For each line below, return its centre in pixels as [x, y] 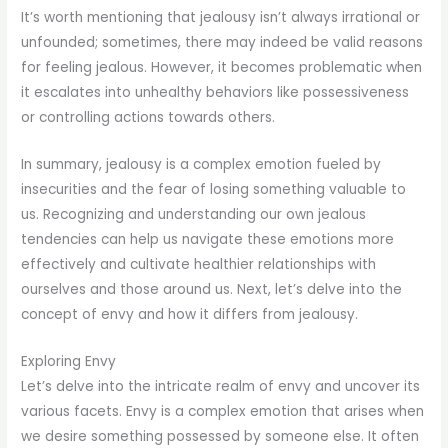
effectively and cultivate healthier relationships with [199, 265]
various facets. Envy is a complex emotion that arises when [223, 412]
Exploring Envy [69, 362]
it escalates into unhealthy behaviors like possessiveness [215, 93]
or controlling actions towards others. [148, 118]
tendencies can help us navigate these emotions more [208, 240]
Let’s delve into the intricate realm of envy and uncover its [221, 387]
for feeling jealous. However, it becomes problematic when [222, 68]
